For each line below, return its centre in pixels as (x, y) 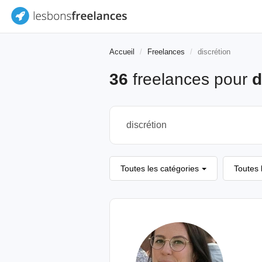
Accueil (122, 52)
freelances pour (190, 79)
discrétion (214, 52)
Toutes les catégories (160, 168)
